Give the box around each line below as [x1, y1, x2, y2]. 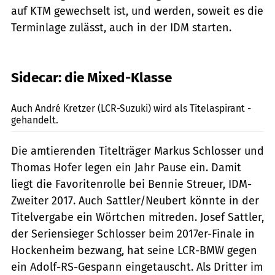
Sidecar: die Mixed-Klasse [11, 69, 172, 86]
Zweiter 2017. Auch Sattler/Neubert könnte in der [11, 193, 259, 207]
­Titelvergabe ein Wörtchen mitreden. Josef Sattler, [11, 210, 264, 224]
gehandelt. [11, 114, 58, 126]
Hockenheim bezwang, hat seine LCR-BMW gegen [11, 243, 257, 257]
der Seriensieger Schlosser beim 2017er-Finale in [11, 227, 255, 241]
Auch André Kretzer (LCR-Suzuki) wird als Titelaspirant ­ [11, 102, 251, 114]
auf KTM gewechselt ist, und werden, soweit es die [11, 4, 263, 18]
